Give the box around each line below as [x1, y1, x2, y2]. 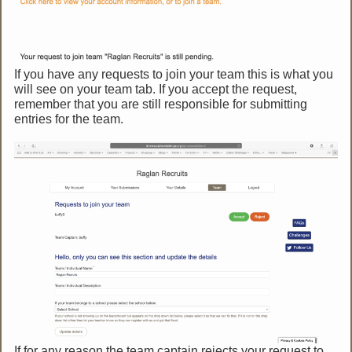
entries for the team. [14, 112, 124, 126]
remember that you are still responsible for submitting [14, 97, 308, 112]
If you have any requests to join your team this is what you [14, 68, 334, 82]
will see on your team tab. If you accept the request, [14, 82, 298, 97]
